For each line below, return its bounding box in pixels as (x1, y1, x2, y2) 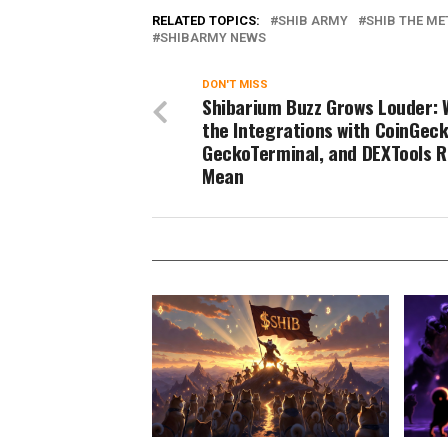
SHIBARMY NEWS (160, 29, 266, 45)
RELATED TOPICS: (152, 12, 260, 28)
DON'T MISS (202, 77, 268, 91)
